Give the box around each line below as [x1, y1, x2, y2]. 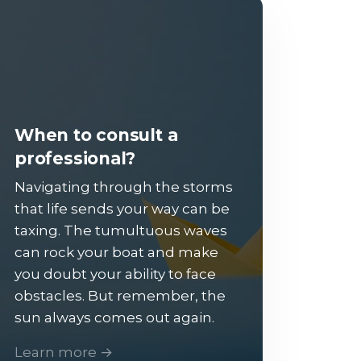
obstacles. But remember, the [15, 288, 226, 304]
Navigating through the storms [15, 179, 233, 195]
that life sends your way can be [15, 201, 230, 217]
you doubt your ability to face [15, 266, 216, 282]
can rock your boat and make [15, 244, 218, 260]
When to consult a [15, 125, 178, 145]
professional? [15, 148, 136, 168]
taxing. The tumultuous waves [15, 222, 227, 239]
